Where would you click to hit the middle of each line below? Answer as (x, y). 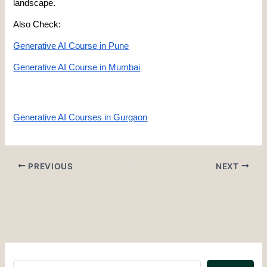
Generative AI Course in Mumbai (77, 68)
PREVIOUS (49, 166)
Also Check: (37, 25)
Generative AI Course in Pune (71, 46)
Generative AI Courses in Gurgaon (80, 117)
